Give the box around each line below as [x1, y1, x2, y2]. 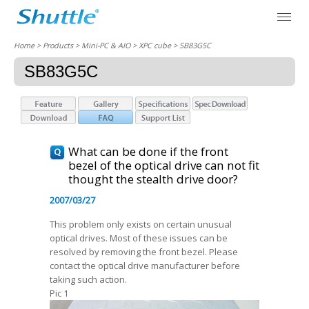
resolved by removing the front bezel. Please [50, 246, 238, 258]
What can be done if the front [68, 143, 228, 159]
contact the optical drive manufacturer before [50, 259, 240, 272]
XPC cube [139, 40, 171, 50]
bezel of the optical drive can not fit [68, 157, 259, 173]
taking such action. [50, 273, 127, 286]
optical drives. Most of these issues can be [50, 232, 228, 244]
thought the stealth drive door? [68, 171, 238, 187]
